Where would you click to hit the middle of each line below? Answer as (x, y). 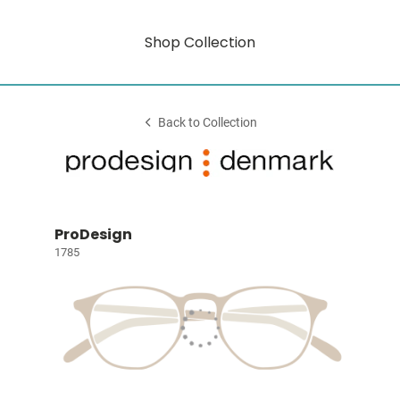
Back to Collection (208, 123)
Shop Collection (200, 42)
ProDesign (93, 234)
